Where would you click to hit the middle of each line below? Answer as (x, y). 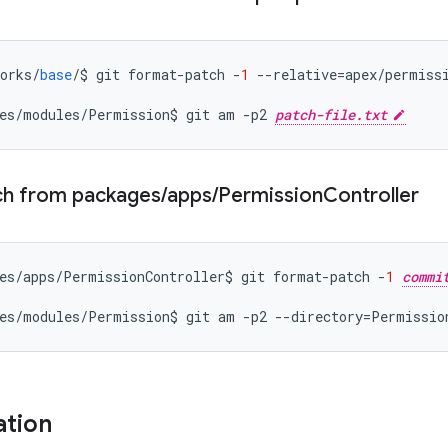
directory (327, 316)
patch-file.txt (331, 114)
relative (305, 74)
